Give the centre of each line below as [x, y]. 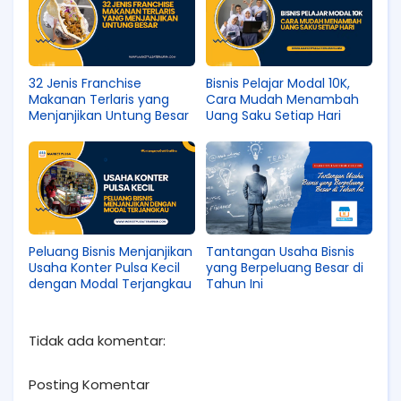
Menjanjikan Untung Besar [109, 115]
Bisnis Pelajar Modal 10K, [278, 83]
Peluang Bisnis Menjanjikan [111, 252]
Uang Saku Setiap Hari [273, 115]
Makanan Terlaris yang [99, 99]
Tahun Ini [235, 284]
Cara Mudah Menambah [282, 99]
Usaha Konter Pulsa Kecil [104, 268]
